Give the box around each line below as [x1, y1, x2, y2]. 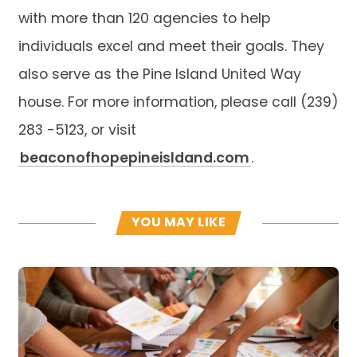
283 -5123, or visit [18, 124, 136, 138]
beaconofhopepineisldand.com [19, 151, 249, 166]
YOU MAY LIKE [131, 216, 226, 229]
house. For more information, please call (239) [18, 96, 339, 110]
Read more [17, 266, 84, 284]
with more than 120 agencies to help [18, 12, 270, 26]
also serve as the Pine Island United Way [18, 68, 301, 82]
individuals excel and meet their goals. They [18, 40, 324, 54]
